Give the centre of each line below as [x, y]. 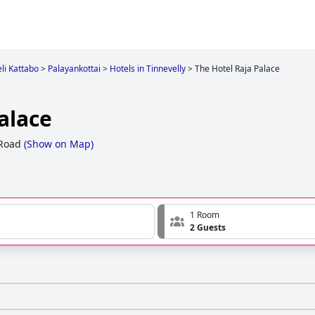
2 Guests [208, 228]
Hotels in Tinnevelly [148, 69]
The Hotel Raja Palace [237, 69]
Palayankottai [74, 69]
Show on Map [59, 144]
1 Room [205, 215]
